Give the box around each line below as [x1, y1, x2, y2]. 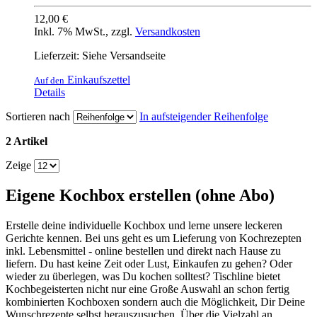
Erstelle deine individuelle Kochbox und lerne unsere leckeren [6, 219, 282, 232]
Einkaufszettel [64, 73, 130, 86]
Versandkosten [135, 25, 200, 38]
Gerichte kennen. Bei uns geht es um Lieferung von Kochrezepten [6, 232, 301, 245]
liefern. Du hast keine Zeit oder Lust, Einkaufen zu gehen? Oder [6, 258, 292, 270]
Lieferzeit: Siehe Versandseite [34, 49, 166, 62]
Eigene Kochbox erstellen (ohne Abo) [6, 186, 275, 205]
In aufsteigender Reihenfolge [139, 110, 268, 122]
